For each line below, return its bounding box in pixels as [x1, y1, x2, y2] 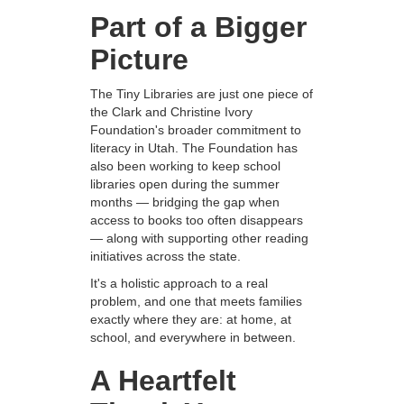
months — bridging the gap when [90, 195, 280, 210]
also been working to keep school [90, 159, 280, 174]
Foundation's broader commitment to [90, 123, 301, 138]
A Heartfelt [90, 364, 236, 398]
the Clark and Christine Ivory [90, 105, 252, 120]
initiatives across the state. [90, 249, 241, 264]
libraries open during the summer [90, 177, 280, 192]
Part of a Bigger [90, 11, 307, 44]
